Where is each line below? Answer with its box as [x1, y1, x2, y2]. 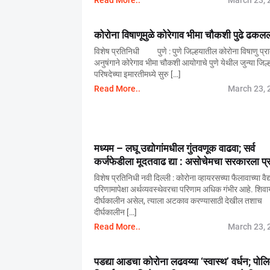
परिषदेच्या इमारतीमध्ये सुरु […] [93, 69, 181, 79]
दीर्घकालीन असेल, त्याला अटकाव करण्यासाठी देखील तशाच [93, 196, 262, 206]
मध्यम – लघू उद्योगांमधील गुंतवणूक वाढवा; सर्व [93, 142, 255, 154]
